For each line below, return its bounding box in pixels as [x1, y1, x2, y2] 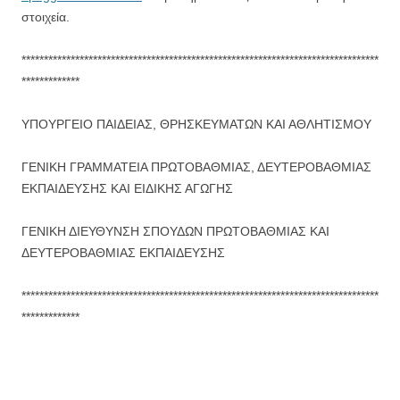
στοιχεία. [21, 9, 70, 24]
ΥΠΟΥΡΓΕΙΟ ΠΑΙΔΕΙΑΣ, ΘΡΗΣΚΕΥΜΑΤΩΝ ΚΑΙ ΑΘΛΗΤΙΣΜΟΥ [21, 116, 371, 131]
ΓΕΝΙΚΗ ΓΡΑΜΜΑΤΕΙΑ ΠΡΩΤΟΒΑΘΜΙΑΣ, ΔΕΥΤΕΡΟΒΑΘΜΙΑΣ [21, 159, 371, 174]
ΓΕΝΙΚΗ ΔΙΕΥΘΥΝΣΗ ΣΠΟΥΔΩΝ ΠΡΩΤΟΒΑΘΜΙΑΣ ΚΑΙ [21, 223, 329, 238]
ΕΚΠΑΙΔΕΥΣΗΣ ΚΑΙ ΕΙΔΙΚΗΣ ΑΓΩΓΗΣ [21, 180, 233, 196]
